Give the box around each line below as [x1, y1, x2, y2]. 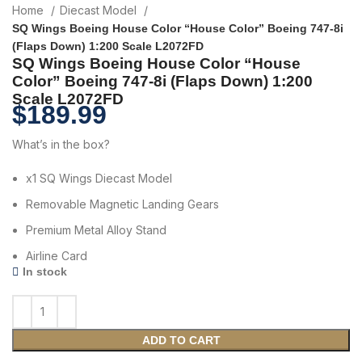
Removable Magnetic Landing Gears [26, 196, 219, 211]
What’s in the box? [12, 137, 110, 151]
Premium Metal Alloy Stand [26, 222, 166, 237]
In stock [23, 264, 67, 278]
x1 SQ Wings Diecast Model [26, 170, 172, 185]
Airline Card [26, 248, 87, 263]
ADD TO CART [141, 333, 221, 347]
